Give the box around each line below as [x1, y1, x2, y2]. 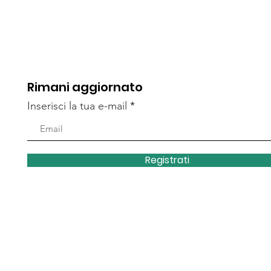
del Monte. [50, 1, 110, 17]
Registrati [145, 153, 190, 168]
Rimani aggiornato [27, 79, 143, 96]
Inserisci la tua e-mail [27, 99, 128, 113]
